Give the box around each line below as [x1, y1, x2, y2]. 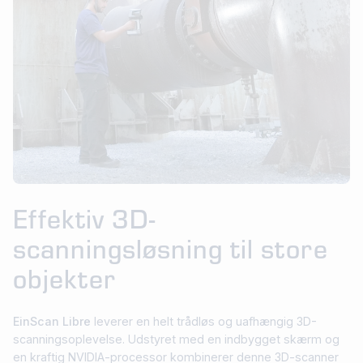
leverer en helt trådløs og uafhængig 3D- [91, 314, 317, 328]
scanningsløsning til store [13, 230, 328, 265]
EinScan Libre [13, 314, 91, 328]
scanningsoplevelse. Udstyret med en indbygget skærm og [13, 331, 340, 346]
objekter [13, 260, 116, 295]
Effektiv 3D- [13, 200, 156, 235]
